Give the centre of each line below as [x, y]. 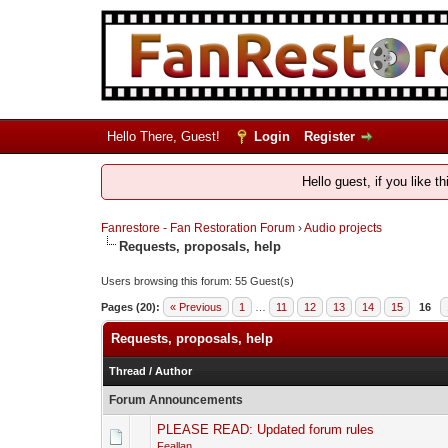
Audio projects [342, 228]
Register [329, 136]
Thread [127, 371]
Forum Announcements [175, 400]
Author [173, 371]
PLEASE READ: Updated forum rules [265, 429]
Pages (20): [130, 307]
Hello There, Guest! [165, 136]
